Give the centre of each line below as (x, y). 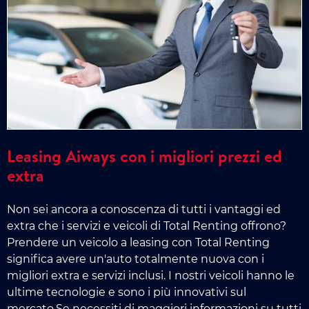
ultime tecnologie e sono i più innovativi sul (127, 292)
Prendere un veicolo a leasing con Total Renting (138, 243)
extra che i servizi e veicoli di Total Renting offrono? (147, 226)
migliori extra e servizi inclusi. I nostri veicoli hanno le (151, 276)
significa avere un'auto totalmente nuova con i (136, 259)
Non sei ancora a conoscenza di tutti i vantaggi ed (144, 210)
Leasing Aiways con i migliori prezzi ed (144, 156)
